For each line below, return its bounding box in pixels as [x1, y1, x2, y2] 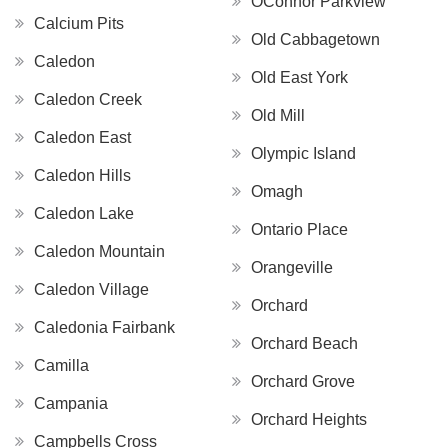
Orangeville [251, 258, 333, 276]
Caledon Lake [34, 204, 134, 222]
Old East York [251, 68, 348, 86]
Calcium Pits [34, 14, 124, 32]
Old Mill [251, 106, 305, 124]
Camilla [34, 356, 89, 374]
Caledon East [34, 128, 131, 146]
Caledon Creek [34, 90, 142, 108]
